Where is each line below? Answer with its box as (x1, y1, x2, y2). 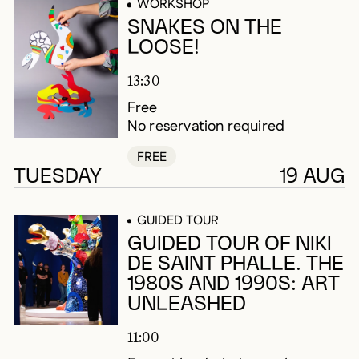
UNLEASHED (127, 293, 246, 314)
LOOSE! (127, 38, 200, 58)
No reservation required (127, 116, 285, 138)
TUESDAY (14, 166, 102, 187)
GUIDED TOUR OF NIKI (127, 233, 332, 254)
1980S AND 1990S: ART (127, 273, 340, 294)
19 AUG (279, 166, 345, 187)
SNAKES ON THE (127, 18, 282, 38)
